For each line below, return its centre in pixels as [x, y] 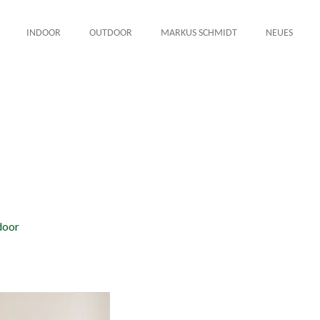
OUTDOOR [111, 33]
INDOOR [44, 33]
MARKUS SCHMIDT [199, 33]
